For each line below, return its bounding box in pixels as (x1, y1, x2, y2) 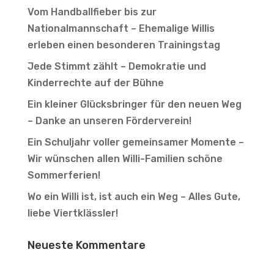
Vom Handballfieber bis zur (27, 6, 157, 18)
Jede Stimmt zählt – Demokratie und (27, 60, 206, 72)
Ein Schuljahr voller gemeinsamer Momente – (27, 136, 244, 148)
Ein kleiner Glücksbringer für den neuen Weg (27, 98, 242, 110)
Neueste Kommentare (27, 238, 146, 252)
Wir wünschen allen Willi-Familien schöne (27, 152, 223, 165)
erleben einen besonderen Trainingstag (27, 39, 220, 51)
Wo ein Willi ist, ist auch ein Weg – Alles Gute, (27, 190, 240, 202)
